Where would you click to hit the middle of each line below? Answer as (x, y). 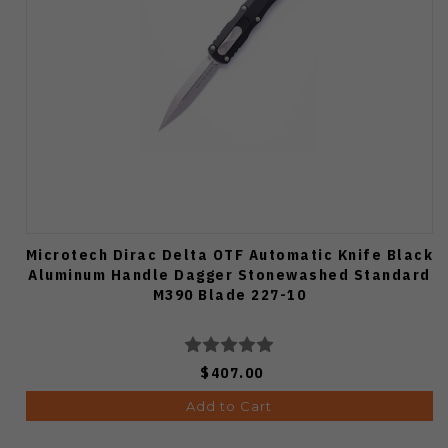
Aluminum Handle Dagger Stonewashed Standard (229, 275)
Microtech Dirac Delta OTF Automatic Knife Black (229, 255)
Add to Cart (229, 406)
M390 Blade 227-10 (229, 295)
